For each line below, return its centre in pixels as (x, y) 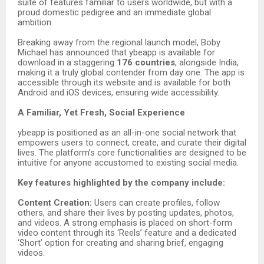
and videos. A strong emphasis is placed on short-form (125, 222)
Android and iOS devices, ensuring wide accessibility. (118, 92)
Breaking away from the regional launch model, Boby (119, 42)
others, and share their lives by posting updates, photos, (126, 212)
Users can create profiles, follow (156, 202)
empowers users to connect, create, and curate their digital (132, 142)
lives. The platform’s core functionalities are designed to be (132, 152)
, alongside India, (207, 62)
